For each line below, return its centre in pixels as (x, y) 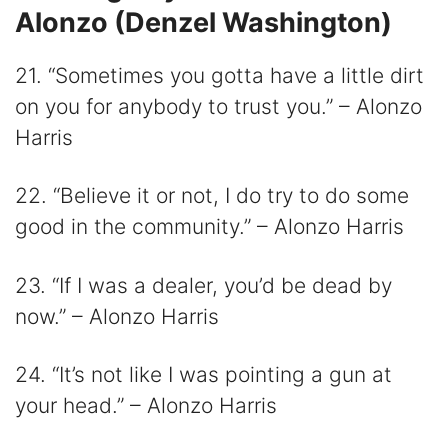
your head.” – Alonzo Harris (146, 405)
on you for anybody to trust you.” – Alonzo (218, 107)
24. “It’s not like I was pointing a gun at (203, 374)
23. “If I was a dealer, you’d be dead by (203, 285)
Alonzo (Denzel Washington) (203, 23)
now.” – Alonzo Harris (117, 316)
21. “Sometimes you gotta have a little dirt (219, 76)
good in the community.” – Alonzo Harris (209, 227)
